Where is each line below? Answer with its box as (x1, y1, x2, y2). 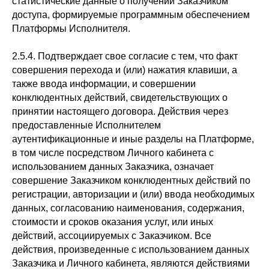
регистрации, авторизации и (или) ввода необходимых (12, 189, 255, 199)
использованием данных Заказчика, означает (12, 162, 214, 172)
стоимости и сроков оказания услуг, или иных (12, 217, 213, 227)
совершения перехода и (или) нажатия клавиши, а (12, 65, 237, 75)
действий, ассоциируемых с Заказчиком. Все (12, 231, 211, 241)
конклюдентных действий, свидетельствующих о (12, 92, 228, 103)
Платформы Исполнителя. (12, 23, 130, 34)
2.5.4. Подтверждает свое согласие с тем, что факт (12, 51, 238, 61)
